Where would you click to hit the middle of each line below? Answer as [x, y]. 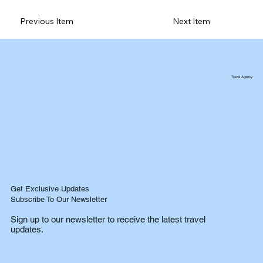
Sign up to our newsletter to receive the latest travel [108, 220]
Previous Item [47, 21]
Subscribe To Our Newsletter [58, 199]
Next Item [191, 21]
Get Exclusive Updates [50, 188]
